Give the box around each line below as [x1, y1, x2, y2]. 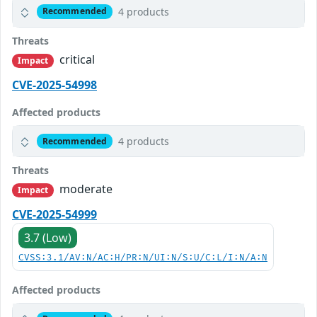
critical [57, 51, 96, 67]
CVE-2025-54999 [12, 207, 97, 223]
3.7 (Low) [24, 230, 71, 246]
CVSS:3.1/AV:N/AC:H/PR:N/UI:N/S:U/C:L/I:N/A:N [18, 253, 267, 264]
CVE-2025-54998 [12, 77, 97, 93]
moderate [57, 181, 113, 197]
